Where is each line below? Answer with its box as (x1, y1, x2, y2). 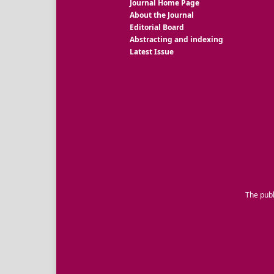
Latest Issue (130, 46, 174, 57)
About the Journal (130, 10, 194, 21)
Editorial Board (130, 22, 184, 33)
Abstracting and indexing (130, 34, 223, 45)
